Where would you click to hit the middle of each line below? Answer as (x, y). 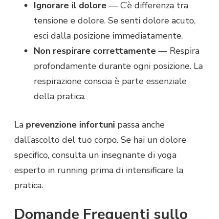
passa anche (140, 125)
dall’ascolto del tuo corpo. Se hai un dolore (100, 140)
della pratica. (60, 97)
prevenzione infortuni (70, 125)
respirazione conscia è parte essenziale (110, 81)
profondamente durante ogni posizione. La (118, 66)
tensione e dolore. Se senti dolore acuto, (115, 21)
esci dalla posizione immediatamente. (108, 36)
